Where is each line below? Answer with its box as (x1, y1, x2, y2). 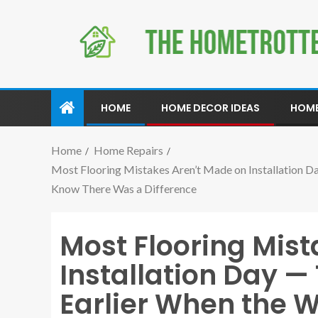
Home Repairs (94, 143, 163, 157)
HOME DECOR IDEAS (161, 100, 260, 115)
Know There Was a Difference (51, 181, 197, 195)
